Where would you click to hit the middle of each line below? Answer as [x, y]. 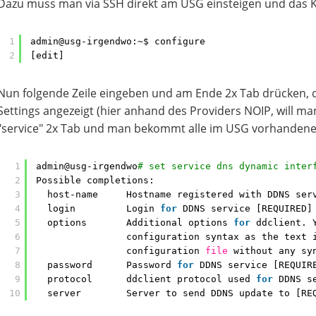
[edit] [47, 55]
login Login [104, 208]
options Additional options [140, 223]
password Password [112, 265]
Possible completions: [95, 180]
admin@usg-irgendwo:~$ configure [118, 41]
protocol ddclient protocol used [152, 279]
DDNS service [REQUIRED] [248, 208]
